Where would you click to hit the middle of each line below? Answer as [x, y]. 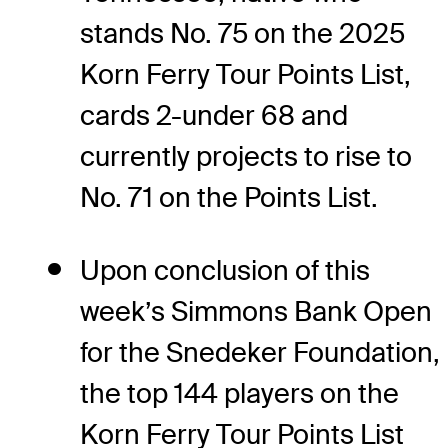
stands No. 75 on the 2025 [242, 33]
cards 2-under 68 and [214, 115]
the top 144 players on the [239, 393]
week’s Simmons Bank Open [256, 311]
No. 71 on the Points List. [229, 197]
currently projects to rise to [246, 156]
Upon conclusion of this [225, 270]
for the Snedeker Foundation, [260, 352]
